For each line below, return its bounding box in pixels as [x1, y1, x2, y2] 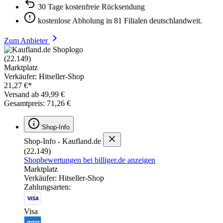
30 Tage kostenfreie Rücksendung [38, 2, 145, 11]
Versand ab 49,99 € [4, 90, 65, 99]
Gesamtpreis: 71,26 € [4, 99, 71, 108]
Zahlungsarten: [24, 182, 71, 191]
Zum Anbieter [4, 36, 50, 45]
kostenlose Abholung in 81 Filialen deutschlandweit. [38, 16, 202, 25]
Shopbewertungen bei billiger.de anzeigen [24, 155, 155, 164]
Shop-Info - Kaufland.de [24, 136, 101, 145]
